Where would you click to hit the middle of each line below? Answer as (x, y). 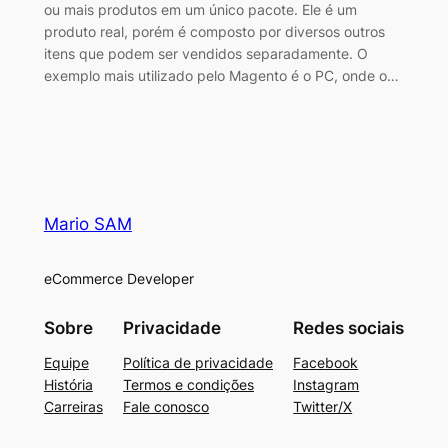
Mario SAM (87, 223)
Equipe (66, 363)
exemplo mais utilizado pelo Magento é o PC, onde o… (221, 75)
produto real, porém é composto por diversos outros (214, 31)
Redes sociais (349, 328)
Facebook (326, 363)
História (68, 385)
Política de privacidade (198, 363)
